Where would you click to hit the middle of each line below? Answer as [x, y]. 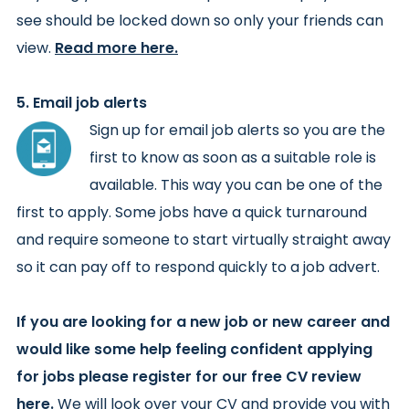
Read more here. [116, 47]
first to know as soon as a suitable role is [233, 157]
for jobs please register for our [134, 376]
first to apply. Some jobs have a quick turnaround [192, 212]
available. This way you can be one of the [236, 184]
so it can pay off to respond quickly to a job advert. [198, 267]
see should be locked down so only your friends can [200, 20]
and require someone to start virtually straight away [204, 239]
